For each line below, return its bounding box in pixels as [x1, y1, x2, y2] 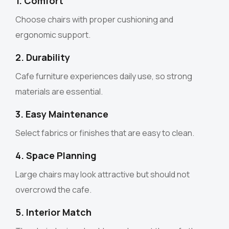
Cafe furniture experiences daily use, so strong [15, 71, 192, 82]
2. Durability [15, 51, 70, 64]
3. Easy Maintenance [15, 108, 108, 121]
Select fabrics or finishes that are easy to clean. [15, 127, 194, 139]
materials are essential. [15, 86, 103, 98]
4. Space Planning [15, 149, 97, 162]
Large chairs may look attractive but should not [15, 169, 190, 180]
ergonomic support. [15, 29, 90, 41]
